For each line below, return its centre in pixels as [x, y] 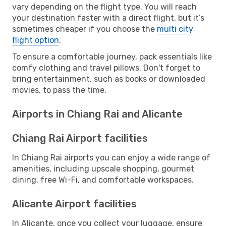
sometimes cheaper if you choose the [84, 29]
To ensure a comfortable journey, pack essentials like [112, 56]
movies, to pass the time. [59, 90]
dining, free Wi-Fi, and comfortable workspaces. [103, 180]
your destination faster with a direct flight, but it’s [108, 18]
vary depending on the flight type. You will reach [104, 7]
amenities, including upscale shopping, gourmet [103, 168]
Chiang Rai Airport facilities [80, 138]
